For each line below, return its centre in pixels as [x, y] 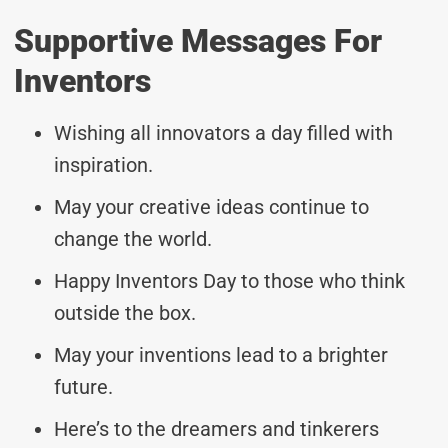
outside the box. [125, 312]
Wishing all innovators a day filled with [223, 132]
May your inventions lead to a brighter [221, 354]
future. [83, 386]
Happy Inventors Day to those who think [229, 280]
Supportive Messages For [198, 40]
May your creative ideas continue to [211, 206]
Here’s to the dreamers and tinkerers [216, 428]
